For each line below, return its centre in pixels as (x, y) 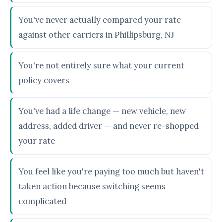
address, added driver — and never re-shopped (109, 126)
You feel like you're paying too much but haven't (111, 171)
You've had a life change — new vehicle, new (102, 111)
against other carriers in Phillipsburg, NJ (96, 35)
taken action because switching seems (92, 186)
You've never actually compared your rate (100, 20)
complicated (42, 201)
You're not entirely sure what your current (101, 65)
